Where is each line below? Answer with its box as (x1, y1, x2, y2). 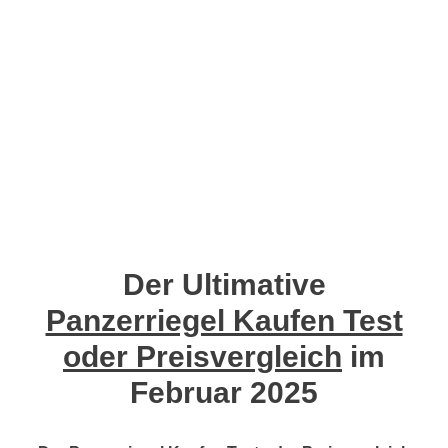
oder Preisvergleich (63, 340, 342, 374)
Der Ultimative (122, 268, 326, 302)
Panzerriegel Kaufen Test (45, 304, 403, 338)
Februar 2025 (130, 376, 318, 410)
